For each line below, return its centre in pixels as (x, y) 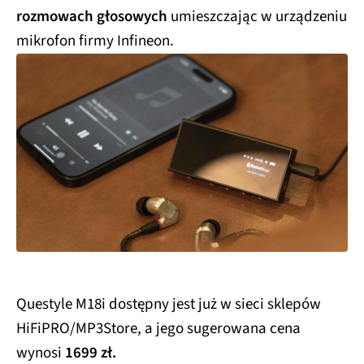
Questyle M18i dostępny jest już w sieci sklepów (169, 301)
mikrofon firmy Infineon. (95, 37)
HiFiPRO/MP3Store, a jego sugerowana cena (158, 325)
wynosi (41, 349)
